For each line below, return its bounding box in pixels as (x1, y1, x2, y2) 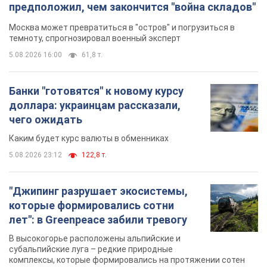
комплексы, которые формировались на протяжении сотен (9, 255, 245, 265)
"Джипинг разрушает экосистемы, (9, 185, 188, 198)
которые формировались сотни (9, 199, 174, 212)
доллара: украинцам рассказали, (9, 99, 181, 112)
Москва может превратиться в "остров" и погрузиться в (9, 23, 235, 33)
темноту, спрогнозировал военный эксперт (9, 33, 181, 44)
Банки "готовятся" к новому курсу (9, 85, 184, 98)
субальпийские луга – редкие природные (9, 244, 173, 254)
